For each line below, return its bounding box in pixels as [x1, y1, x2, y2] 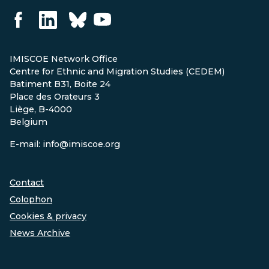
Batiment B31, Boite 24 [10, 78, 110, 89]
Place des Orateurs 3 [10, 91, 100, 102]
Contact [10, 177, 44, 189]
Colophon [10, 194, 52, 205]
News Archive [10, 228, 70, 239]
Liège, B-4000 [10, 103, 72, 115]
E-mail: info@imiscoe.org [10, 138, 120, 150]
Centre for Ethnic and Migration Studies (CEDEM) [10, 65, 225, 77]
